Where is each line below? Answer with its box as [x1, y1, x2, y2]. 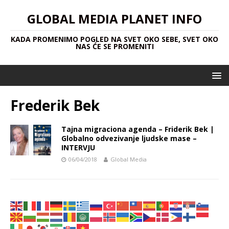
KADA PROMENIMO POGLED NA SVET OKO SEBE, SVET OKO [11, 34, 218, 44]
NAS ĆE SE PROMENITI [75, 41, 154, 51]
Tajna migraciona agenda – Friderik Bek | [61, 124, 214, 134]
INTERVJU [61, 143, 95, 152]
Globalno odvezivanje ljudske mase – [61, 133, 197, 143]
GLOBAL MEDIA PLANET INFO [27, 10, 202, 27]
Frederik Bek [10, 96, 100, 115]
